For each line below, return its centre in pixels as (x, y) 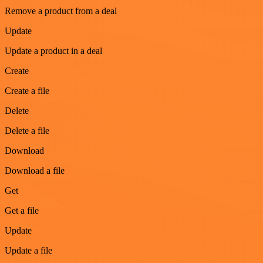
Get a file (22, 210)
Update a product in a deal (53, 50)
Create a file (27, 90)
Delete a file (27, 130)
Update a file (28, 250)
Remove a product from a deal (61, 11)
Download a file (35, 170)
